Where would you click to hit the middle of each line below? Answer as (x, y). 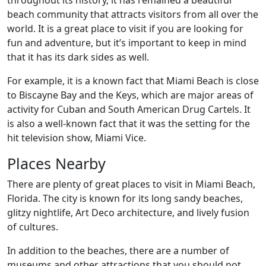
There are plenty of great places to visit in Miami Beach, (131, 184)
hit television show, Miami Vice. (77, 138)
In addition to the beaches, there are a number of (118, 251)
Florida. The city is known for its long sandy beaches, (125, 198)
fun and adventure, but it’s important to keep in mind (127, 43)
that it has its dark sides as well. (78, 57)
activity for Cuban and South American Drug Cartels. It (129, 109)
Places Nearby (56, 163)
